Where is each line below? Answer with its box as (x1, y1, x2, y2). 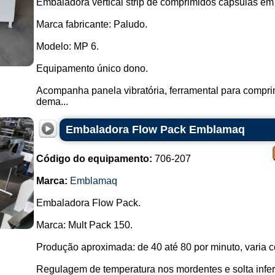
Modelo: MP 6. (36, 41, 99, 52)
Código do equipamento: (36, 153, 152, 164)
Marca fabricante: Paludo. (36, 19, 147, 29)
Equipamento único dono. (36, 63, 148, 74)
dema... (36, 96, 68, 107)
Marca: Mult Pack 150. (36, 220, 133, 230)
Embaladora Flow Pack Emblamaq (65, 123, 245, 136)
